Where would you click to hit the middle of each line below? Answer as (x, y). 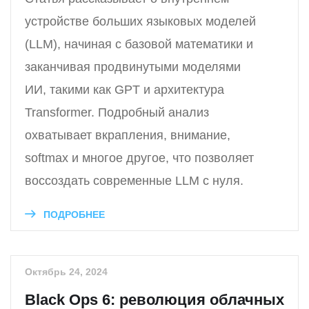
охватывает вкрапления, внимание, (128, 136)
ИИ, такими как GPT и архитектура (124, 90)
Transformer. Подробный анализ (117, 113)
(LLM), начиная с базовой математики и (139, 44)
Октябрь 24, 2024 (66, 272)
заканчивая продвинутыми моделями (133, 67)
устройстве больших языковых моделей (140, 22)
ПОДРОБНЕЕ (73, 215)
